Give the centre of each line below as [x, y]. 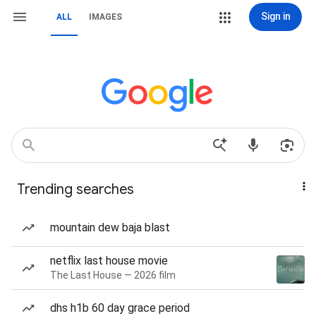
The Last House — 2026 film [113, 275]
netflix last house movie [109, 261]
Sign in [275, 16]
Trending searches [75, 189]
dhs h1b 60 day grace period [120, 308]
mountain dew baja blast [110, 227]
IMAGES [105, 17]
